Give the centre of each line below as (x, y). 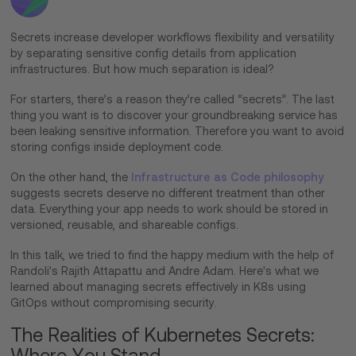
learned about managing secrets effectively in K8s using (159, 286)
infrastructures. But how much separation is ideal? (144, 69)
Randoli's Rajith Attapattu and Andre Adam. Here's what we (165, 271)
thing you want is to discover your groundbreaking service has (174, 115)
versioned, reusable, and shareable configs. (126, 224)
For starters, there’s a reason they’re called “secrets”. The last (173, 99)
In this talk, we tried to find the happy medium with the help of (172, 255)
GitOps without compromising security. (114, 302)
